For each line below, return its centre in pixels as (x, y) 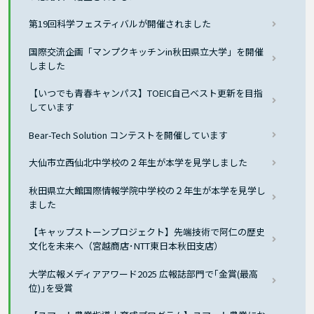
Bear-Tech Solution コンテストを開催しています (129, 135)
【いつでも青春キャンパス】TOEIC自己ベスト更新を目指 (146, 93)
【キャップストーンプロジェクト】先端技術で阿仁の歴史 (147, 232)
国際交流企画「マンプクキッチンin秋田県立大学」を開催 (146, 51)
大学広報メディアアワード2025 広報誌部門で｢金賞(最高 (144, 273)
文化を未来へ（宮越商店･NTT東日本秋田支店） (126, 246)
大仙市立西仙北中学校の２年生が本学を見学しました (138, 163)
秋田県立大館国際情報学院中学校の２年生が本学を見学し (148, 190)
